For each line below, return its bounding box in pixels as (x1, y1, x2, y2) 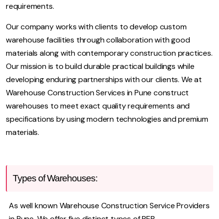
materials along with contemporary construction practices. (6, 47, 213, 58)
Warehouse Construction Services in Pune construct (6, 87, 189, 98)
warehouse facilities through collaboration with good (6, 34, 190, 45)
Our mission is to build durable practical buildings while (6, 61, 195, 71)
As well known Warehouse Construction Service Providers (9, 200, 210, 211)
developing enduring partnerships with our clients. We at (6, 74, 202, 85)
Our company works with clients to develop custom (6, 21, 187, 32)
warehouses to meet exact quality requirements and (6, 100, 190, 111)
